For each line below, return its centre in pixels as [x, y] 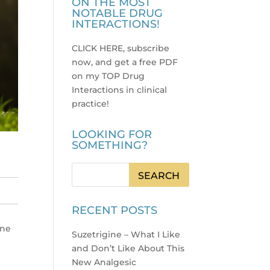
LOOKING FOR [112, 135]
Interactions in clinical [120, 90]
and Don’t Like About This [128, 249]
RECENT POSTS [115, 211]
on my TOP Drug [108, 76]
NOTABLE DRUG [118, 14]
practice [89, 104]
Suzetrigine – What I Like [126, 235]
